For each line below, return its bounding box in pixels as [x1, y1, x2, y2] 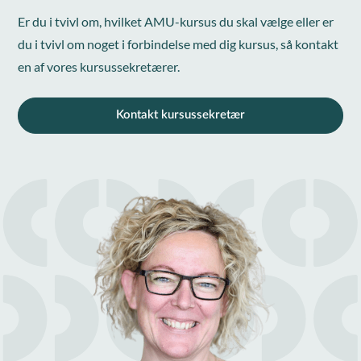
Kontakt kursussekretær [116, 108, 245, 121]
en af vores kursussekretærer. [18, 58, 180, 74]
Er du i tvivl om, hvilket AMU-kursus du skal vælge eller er [18, 13, 334, 29]
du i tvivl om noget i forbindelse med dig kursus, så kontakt [18, 35, 339, 52]
